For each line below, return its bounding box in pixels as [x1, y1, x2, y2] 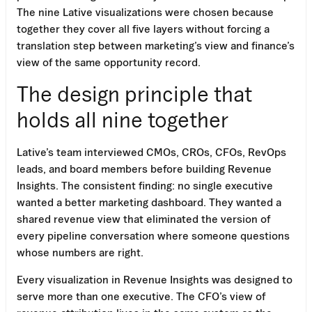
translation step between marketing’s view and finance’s [17, 38, 295, 52]
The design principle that [17, 81, 252, 106]
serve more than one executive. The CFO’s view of [17, 289, 265, 302]
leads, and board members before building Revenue [17, 162, 272, 175]
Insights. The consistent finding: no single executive [17, 178, 273, 192]
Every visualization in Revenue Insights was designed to [17, 272, 292, 286]
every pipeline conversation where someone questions [17, 228, 290, 242]
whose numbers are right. [17, 245, 143, 258]
